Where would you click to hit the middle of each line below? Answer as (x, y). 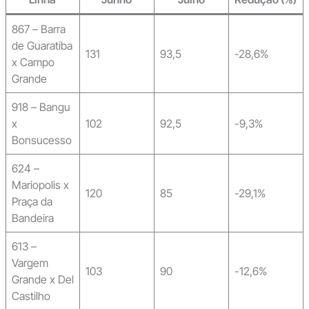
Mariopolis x (40, 185)
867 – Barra (38, 29)
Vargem (30, 262)
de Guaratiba (42, 45)
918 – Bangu (41, 107)
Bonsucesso (41, 140)
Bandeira (32, 218)
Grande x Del (42, 279)
